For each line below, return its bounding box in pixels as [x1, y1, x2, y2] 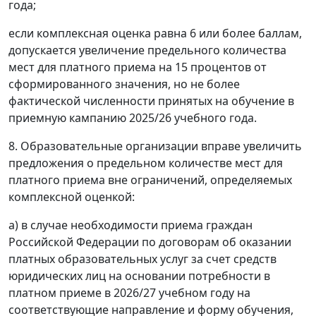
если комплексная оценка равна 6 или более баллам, [8, 25, 302, 42]
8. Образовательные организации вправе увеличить [8, 138, 302, 154]
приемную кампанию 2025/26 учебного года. [8, 110, 257, 126]
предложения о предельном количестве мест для [8, 155, 283, 171]
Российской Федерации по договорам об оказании [8, 234, 291, 250]
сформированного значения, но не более [8, 76, 240, 92]
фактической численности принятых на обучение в [8, 93, 294, 109]
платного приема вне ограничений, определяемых [8, 172, 292, 188]
